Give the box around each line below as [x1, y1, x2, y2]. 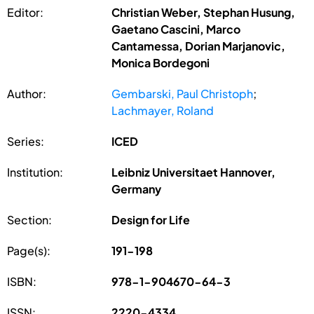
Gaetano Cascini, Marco [111, 21, 241, 36]
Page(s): [7, 243, 50, 258]
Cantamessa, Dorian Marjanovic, [111, 38, 286, 53]
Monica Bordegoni [111, 55, 210, 70]
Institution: [7, 164, 63, 179]
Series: [7, 133, 44, 149]
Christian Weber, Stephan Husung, [111, 4, 296, 20]
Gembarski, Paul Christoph [111, 86, 254, 101]
